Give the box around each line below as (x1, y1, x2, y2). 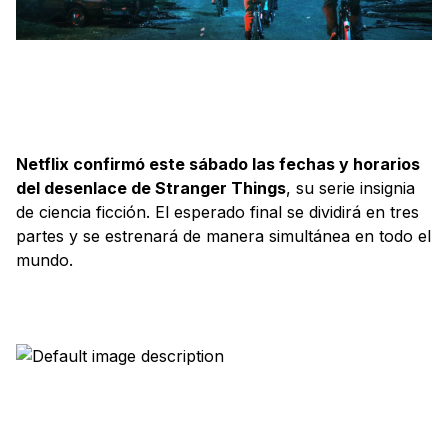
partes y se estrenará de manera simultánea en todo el (16, 226, 431, 247)
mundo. (16, 250, 73, 271)
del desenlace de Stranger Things (16, 178, 286, 199)
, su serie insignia (286, 178, 415, 199)
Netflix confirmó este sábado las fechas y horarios (16, 154, 420, 175)
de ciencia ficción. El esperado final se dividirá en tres (16, 202, 419, 223)
